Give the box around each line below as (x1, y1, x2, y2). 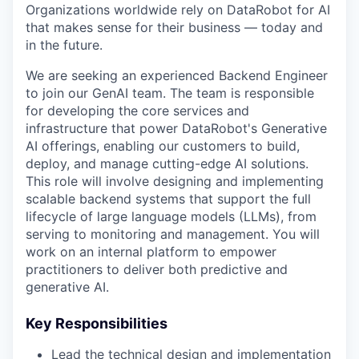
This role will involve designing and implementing (26, 173, 324, 189)
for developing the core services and (26, 103, 249, 119)
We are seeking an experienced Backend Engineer (26, 67, 328, 83)
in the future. (26, 37, 103, 53)
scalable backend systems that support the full (26, 191, 311, 207)
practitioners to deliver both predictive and (26, 261, 288, 277)
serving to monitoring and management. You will (26, 226, 320, 242)
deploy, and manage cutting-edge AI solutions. (26, 155, 309, 171)
